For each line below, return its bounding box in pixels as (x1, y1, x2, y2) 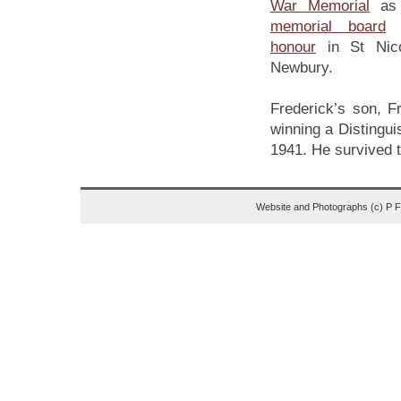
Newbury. (270, 59, 333, 76)
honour (270, 38, 316, 55)
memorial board (270, 18, 387, 35)
